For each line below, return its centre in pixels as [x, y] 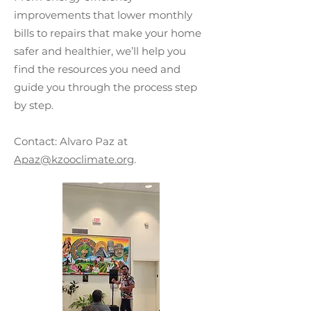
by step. [35, 105]
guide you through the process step [106, 87]
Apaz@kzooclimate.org [74, 159]
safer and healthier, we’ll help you [100, 51]
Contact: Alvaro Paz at [71, 141]
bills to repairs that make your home [108, 33]
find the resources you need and [97, 69]
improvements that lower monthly [103, 15]
